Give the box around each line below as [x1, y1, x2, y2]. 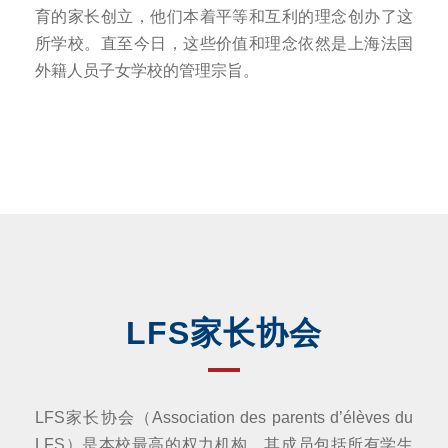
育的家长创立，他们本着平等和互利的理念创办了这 [35, 7, 413, 25]
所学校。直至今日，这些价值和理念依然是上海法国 [35, 34, 413, 52]
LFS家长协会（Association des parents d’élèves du [35, 408, 413, 426]
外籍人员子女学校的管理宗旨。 [35, 61, 259, 79]
